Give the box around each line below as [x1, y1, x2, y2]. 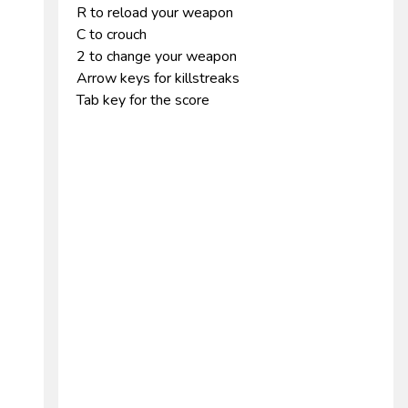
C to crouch [76, 25, 147, 45]
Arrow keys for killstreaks [76, 68, 240, 88]
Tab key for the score [76, 90, 209, 110]
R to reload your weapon [76, 3, 233, 23]
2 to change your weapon [76, 46, 237, 66]
